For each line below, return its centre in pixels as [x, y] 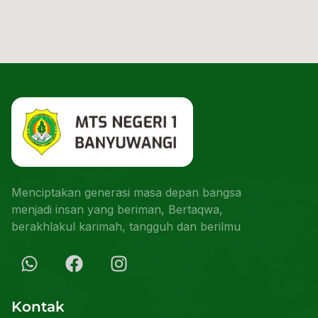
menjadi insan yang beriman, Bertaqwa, [117, 209]
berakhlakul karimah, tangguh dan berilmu [126, 226]
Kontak [38, 306]
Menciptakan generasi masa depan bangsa [126, 192]
